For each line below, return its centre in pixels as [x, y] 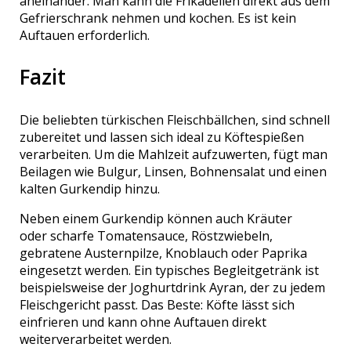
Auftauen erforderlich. [85, 35]
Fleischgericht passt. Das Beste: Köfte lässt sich [157, 304]
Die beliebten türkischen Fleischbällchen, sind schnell [175, 119]
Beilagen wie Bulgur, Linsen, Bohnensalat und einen [174, 171]
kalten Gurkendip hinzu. [90, 188]
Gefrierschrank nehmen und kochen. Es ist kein [158, 18]
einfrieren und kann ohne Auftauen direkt [143, 322]
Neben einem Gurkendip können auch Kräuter [156, 218]
